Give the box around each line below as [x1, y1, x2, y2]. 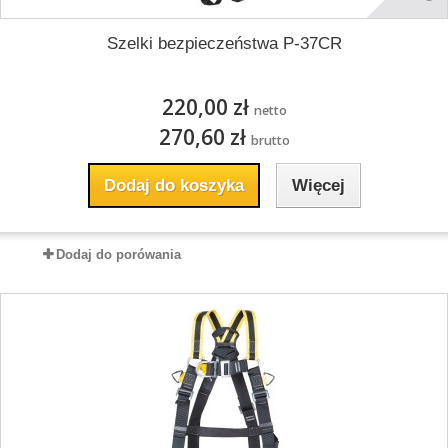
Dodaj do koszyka [103, 176, 244, 195]
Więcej [291, 176, 345, 195]
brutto [250, 132, 290, 149]
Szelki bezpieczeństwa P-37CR [106, 34, 342, 53]
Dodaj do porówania [56, 247, 181, 262]
